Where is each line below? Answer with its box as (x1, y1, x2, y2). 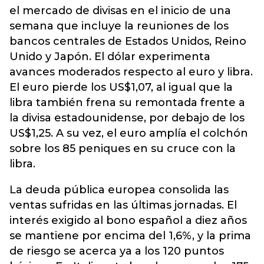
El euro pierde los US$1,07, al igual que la (9, 81, 233, 94)
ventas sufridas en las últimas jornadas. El (9, 199, 237, 212)
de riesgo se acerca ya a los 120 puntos (9, 245, 224, 258)
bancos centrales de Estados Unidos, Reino (9, 35, 246, 48)
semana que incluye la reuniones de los (9, 19, 229, 32)
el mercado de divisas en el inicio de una (9, 4, 231, 17)
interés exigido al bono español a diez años (9, 214, 247, 227)
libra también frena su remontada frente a (9, 96, 245, 109)
